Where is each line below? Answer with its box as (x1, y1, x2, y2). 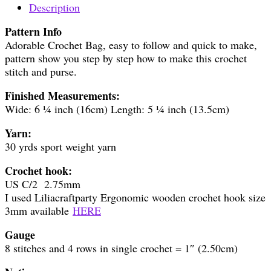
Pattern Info (5, 23, 62, 39)
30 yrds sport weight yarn (5, 139, 116, 154)
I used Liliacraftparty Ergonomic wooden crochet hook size (5, 189, 266, 204)
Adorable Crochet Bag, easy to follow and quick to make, (5, 37, 257, 52)
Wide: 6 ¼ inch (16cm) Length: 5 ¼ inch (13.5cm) (5, 101, 229, 116)
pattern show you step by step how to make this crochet (5, 50, 247, 65)
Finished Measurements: (5, 87, 120, 103)
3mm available (5, 203, 73, 218)
